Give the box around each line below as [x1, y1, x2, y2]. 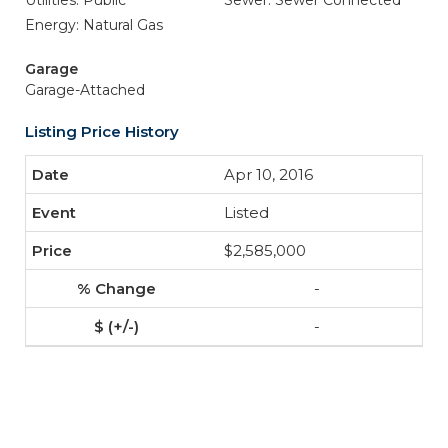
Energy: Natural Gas [25, 16, 163, 34]
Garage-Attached [25, 81, 145, 99]
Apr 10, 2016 [224, 165, 313, 184]
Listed [224, 203, 269, 222]
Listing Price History [25, 122, 179, 141]
